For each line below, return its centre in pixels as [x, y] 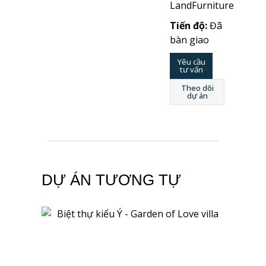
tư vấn [191, 69]
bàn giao [190, 40]
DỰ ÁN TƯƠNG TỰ [111, 180]
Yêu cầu [191, 62]
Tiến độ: [190, 26]
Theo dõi [197, 88]
